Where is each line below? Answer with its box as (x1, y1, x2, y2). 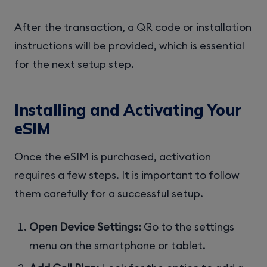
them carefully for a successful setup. (14, 186, 203, 200)
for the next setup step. (14, 57, 134, 71)
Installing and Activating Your (14, 100, 243, 120)
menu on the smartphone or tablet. (29, 238, 206, 253)
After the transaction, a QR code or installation (14, 20, 252, 34)
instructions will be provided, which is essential (14, 38, 244, 52)
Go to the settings (141, 220, 235, 234)
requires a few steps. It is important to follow (14, 167, 240, 182)
